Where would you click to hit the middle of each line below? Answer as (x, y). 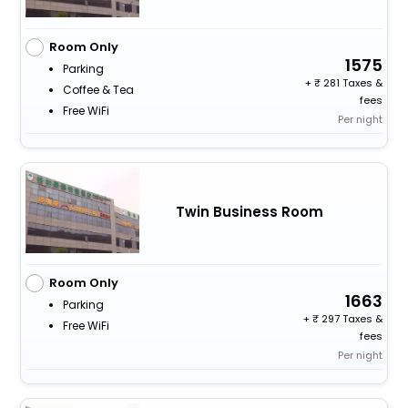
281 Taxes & (352, 83)
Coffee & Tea (98, 90)
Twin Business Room (249, 211)
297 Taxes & (351, 319)
